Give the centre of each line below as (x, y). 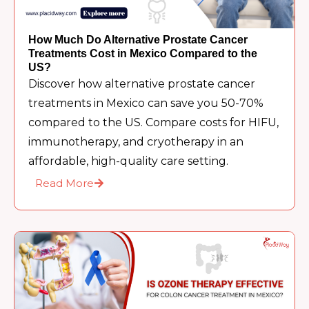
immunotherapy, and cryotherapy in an (136, 142)
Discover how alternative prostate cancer (142, 84)
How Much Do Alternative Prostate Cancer (138, 40)
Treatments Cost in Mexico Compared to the (143, 54)
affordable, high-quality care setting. (129, 161)
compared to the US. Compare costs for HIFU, (154, 123)
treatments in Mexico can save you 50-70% (146, 103)
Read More (65, 183)
